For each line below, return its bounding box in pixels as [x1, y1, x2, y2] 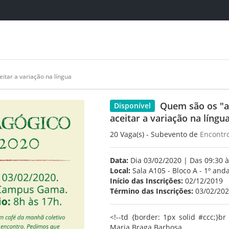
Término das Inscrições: [110, 186, 193, 196]
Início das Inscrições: [110, 176, 183, 186]
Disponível [114, 101, 151, 110]
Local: [110, 166, 130, 175]
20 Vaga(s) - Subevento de [110, 129, 200, 139]
